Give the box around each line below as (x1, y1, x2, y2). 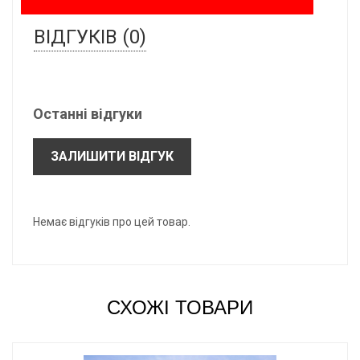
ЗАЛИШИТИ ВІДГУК (51, 148, 174, 164)
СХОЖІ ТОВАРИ (107, 296, 253, 318)
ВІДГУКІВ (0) (34, 25, 146, 48)
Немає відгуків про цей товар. (33, 215, 190, 228)
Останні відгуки (33, 104, 142, 122)
